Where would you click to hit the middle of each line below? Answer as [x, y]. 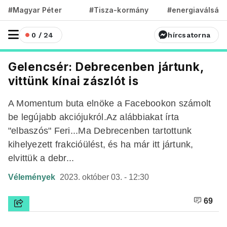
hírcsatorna [189, 35]
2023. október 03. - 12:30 [104, 177]
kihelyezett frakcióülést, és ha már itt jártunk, [101, 144]
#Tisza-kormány [119, 10]
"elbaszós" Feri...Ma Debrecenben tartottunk [100, 130]
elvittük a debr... [41, 158]
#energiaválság [195, 10]
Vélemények [33, 177]
